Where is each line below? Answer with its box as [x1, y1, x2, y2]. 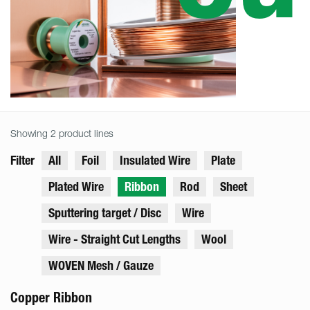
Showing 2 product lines [10, 127, 113, 139]
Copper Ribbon [10, 289, 92, 306]
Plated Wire [48, 179, 104, 194]
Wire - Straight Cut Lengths [48, 231, 181, 247]
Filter [10, 152, 35, 168]
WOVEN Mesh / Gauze [48, 257, 154, 273]
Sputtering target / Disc [48, 205, 161, 221]
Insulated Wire [120, 152, 190, 168]
